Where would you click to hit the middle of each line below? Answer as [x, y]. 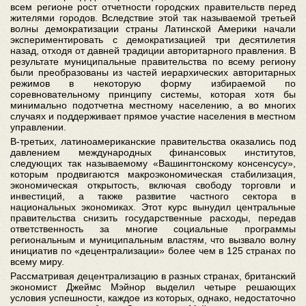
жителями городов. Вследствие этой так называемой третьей [153, 18]
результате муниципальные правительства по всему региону [153, 61]
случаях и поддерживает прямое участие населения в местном [153, 116]
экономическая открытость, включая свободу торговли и [153, 185]
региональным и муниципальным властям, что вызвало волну [153, 240]
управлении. [38, 127]
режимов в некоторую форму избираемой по [153, 83]
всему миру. [37, 262]
